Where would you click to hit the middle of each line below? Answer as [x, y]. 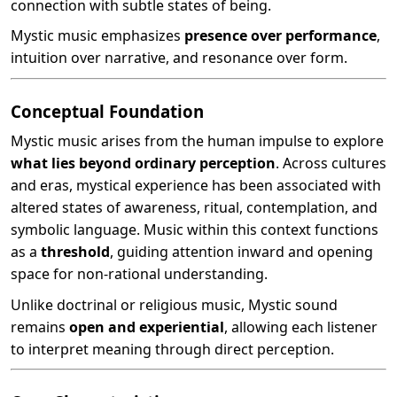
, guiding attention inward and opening [241, 252]
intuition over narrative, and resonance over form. [179, 58]
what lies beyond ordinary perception [143, 163]
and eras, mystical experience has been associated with [196, 186]
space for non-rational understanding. [139, 274]
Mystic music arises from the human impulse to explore [197, 141]
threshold [75, 252]
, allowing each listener [301, 327]
